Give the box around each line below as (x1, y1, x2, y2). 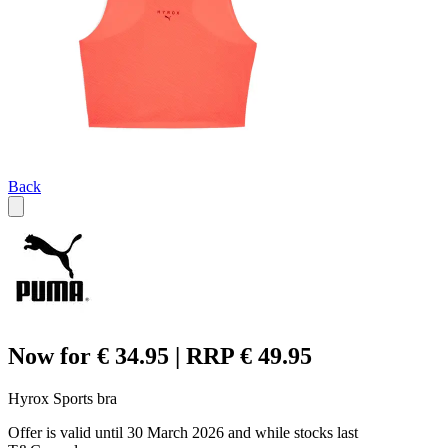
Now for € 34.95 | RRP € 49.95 (8, 343, 312, 370)
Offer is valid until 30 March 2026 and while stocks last (8, 424, 358, 442)
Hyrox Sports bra (8, 390, 117, 408)
